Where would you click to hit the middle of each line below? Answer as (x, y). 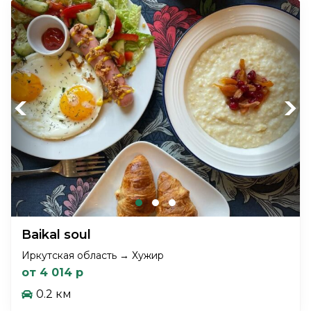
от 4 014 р (52, 272)
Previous (34, 108)
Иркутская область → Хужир (93, 255)
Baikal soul (58, 234)
